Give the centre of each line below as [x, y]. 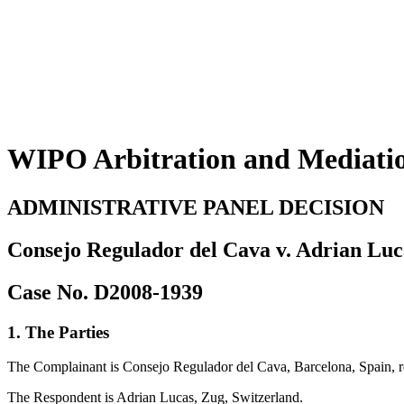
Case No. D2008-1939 [105, 292]
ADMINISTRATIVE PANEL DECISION [196, 207]
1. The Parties [58, 332]
